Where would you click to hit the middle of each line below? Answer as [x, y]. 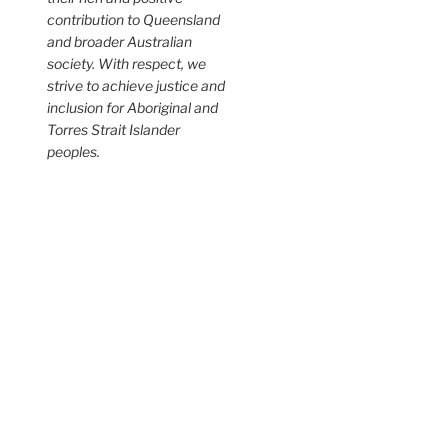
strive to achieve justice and [136, 85]
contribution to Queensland [134, 19]
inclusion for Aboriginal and [133, 107]
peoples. [74, 151]
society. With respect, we [127, 63]
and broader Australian [120, 41]
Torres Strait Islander [114, 129]
